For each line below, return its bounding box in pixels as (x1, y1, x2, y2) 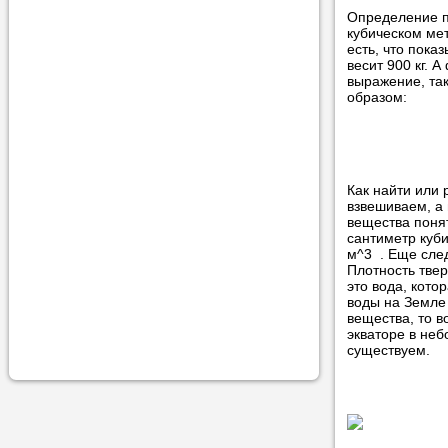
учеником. (380, 6, 446, 22)
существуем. (347, 342, 430, 358)
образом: (347, 89, 407, 105)
